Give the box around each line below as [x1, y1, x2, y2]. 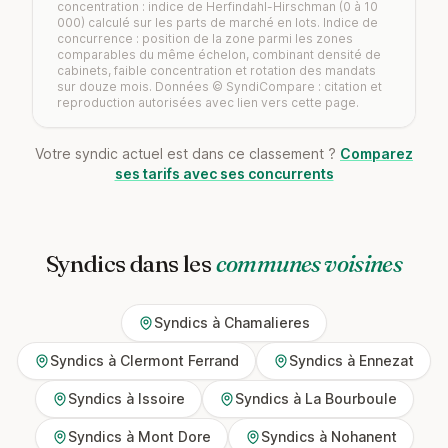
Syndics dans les [45, 249, 216, 278]
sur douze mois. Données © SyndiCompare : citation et [57, 79, 382, 94]
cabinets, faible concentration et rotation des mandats [57, 63, 376, 78]
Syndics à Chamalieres [154, 314, 310, 331]
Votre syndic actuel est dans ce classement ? [35, 145, 340, 162]
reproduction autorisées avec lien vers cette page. [57, 95, 359, 110]
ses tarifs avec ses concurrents [114, 165, 334, 182]
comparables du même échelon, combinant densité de [57, 47, 381, 62]
